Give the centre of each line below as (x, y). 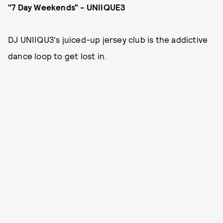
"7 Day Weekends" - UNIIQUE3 (67, 7)
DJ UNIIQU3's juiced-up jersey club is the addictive (108, 39)
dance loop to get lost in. (57, 56)
